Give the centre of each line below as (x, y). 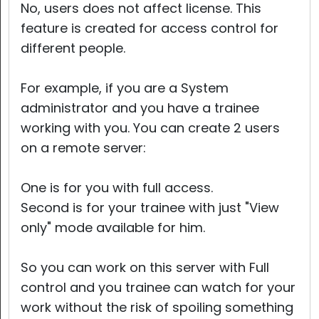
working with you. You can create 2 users (150, 128)
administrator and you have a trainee (140, 108)
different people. (73, 48)
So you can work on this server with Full (145, 267)
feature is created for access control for (150, 28)
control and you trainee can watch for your (158, 287)
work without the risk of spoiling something (157, 307)
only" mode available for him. (113, 228)
